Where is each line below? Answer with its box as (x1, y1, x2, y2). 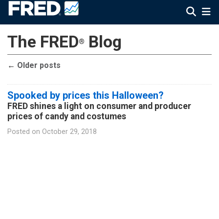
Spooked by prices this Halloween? (7, 89, 164, 101)
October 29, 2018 (42, 127, 97, 136)
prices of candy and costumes (7, 111, 126, 121)
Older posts (15, 61, 61, 70)
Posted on (7, 127, 40, 136)
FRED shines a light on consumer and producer (7, 101, 191, 111)
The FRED (7, 32, 79, 51)
